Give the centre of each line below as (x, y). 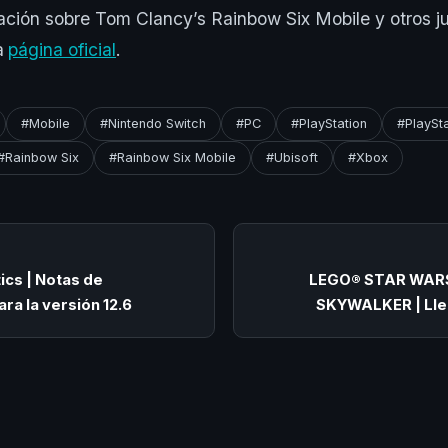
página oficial (62, 50)
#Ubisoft (292, 158)
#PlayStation (329, 124)
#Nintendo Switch (153, 124)
